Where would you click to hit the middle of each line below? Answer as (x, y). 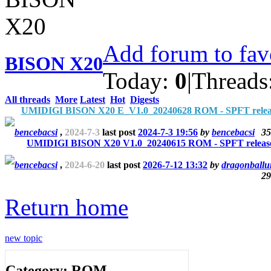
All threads (28, 99)
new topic (24, 238)
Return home (67, 207)
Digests (145, 99)
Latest (93, 99)
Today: (139, 80)
